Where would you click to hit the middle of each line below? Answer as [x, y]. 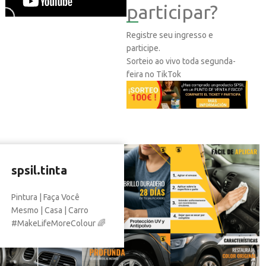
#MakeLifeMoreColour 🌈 [58, 224]
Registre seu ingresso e [170, 35]
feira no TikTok [153, 75]
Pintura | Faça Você [45, 197]
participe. [143, 48]
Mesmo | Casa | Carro [50, 210]
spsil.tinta [39, 170]
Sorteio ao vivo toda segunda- [181, 61]
